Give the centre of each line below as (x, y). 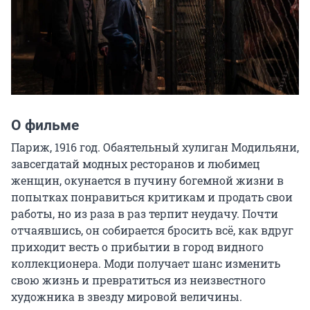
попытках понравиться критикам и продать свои (152, 197)
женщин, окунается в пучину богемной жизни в (147, 181)
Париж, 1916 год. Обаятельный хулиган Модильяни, (155, 147)
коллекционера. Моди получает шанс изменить (146, 264)
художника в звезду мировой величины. (127, 297)
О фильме (45, 126)
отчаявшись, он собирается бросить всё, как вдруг (152, 230)
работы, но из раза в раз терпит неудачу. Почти (145, 214)
